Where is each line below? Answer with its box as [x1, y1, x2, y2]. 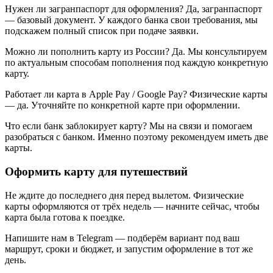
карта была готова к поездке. [5, 211, 125, 222]
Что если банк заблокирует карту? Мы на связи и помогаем [5, 121, 252, 132]
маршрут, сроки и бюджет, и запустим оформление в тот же [5, 243, 253, 254]
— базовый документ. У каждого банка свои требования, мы [5, 15, 258, 26]
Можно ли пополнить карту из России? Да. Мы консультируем [5, 46, 267, 57]
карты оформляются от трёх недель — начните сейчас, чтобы [5, 200, 260, 211]
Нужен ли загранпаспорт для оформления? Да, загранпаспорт [5, 4, 262, 15]
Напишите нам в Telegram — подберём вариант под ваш [5, 232, 239, 243]
